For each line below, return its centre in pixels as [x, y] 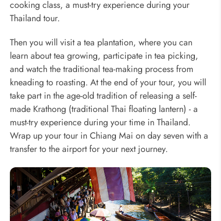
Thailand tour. [35, 18]
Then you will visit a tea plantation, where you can [101, 43]
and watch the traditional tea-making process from [102, 69]
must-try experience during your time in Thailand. [100, 123]
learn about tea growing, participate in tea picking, [104, 56]
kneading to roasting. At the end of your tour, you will [108, 83]
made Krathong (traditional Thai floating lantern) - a [104, 109]
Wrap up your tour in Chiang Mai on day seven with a [109, 136]
